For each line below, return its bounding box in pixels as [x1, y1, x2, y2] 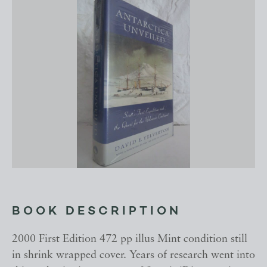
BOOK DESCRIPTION [12, 206, 181, 218]
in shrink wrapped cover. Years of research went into [12, 250, 255, 262]
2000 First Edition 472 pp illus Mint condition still [12, 234, 247, 246]
